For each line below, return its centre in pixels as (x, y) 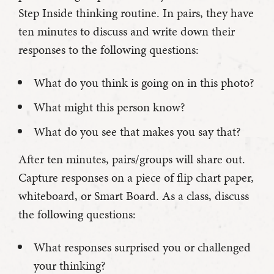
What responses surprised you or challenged (142, 247)
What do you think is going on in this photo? (144, 83)
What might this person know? (109, 107)
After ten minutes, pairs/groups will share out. (132, 159)
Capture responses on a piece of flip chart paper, (136, 178)
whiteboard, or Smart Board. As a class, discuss (134, 196)
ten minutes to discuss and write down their (127, 31)
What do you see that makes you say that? (137, 132)
